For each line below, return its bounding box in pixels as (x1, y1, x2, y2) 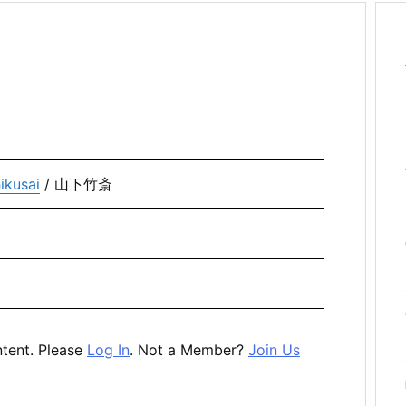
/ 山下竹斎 (40, 175, 112, 193)
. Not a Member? (130, 341, 248, 359)
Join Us (248, 341, 300, 359)
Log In (87, 341, 130, 359)
